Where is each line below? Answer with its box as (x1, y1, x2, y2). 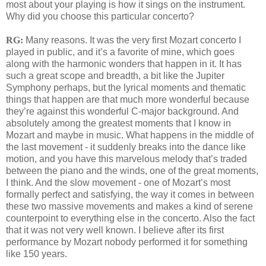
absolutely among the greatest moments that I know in (6, 118, 231, 129)
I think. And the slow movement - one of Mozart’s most (6, 178, 230, 188)
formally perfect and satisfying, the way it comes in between (6, 189, 254, 200)
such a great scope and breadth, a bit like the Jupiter (6, 71, 224, 81)
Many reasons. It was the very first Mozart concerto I (26, 35, 241, 46)
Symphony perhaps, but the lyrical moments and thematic (6, 83, 246, 93)
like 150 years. (6, 249, 67, 259)
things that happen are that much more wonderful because (6, 94, 249, 105)
